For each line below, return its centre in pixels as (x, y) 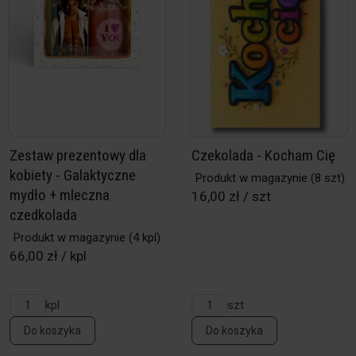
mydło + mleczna (60, 195)
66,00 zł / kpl (48, 256)
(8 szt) (326, 178)
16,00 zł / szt (231, 196)
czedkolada (43, 215)
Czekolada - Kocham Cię (263, 155)
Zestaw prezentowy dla (78, 155)
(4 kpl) (143, 238)
